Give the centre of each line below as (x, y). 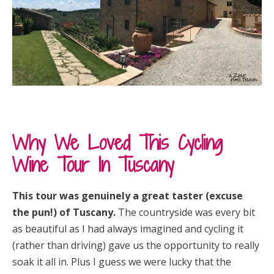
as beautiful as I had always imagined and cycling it (128, 229)
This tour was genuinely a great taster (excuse (128, 196)
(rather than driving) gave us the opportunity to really (136, 246)
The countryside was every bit (185, 213)
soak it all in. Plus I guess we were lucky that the (122, 262)
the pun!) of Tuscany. (64, 213)
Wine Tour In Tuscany (93, 165)
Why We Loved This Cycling (117, 143)
